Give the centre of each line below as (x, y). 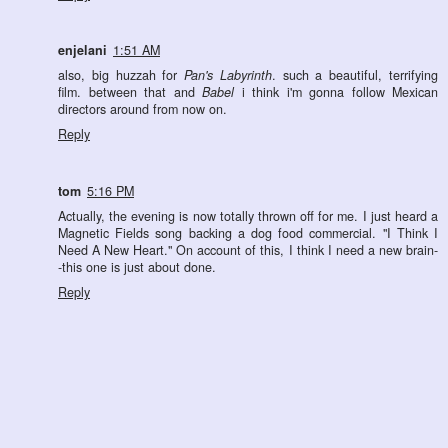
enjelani (82, 50)
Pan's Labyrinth (228, 75)
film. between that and (130, 92)
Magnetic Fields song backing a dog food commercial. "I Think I (248, 233)
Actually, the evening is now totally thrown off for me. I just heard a (248, 216)
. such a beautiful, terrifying (355, 75)
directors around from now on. (142, 109)
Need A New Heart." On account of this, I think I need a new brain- (248, 250)
